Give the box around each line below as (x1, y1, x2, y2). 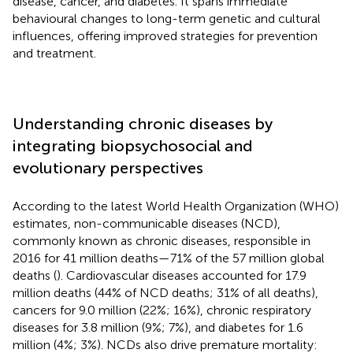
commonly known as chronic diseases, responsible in (13, 232, 310, 248)
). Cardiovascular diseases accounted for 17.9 (57, 267, 307, 283)
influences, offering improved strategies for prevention (13, 28, 318, 43)
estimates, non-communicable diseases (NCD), (13, 215, 281, 231)
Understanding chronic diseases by (13, 113, 273, 133)
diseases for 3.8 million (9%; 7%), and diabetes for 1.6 (13, 319, 303, 335)
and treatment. (13, 45, 96, 61)
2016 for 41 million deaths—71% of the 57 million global (13, 250, 325, 266)
